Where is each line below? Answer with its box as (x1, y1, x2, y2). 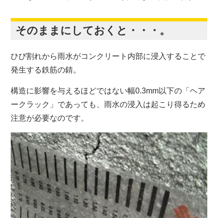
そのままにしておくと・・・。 (16, 24, 171, 36)
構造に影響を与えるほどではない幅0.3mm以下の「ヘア (11, 86, 206, 95)
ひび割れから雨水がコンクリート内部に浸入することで (11, 52, 206, 60)
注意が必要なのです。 (11, 113, 89, 122)
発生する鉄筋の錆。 (11, 65, 81, 74)
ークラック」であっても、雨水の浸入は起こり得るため (11, 100, 206, 109)
